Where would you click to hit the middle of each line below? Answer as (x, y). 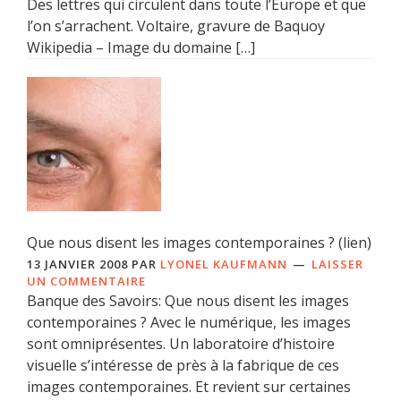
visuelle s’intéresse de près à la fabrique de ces (183, 365)
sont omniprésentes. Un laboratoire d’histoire (181, 343)
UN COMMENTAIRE (86, 281)
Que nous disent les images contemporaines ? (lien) (199, 242)
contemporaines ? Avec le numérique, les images (189, 322)
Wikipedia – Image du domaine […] (141, 47)
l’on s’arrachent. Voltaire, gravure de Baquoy (176, 26)
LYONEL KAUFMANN (224, 264)
